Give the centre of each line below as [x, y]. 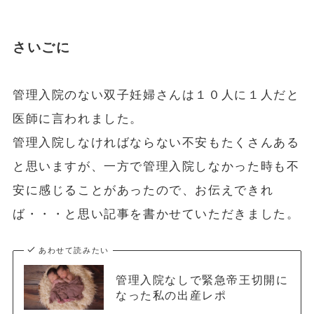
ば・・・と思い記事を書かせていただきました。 [156, 214]
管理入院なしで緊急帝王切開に [202, 279]
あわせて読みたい [74, 250]
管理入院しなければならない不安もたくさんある [156, 142]
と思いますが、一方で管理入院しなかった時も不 [156, 166]
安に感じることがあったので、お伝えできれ [143, 190]
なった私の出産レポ [171, 295]
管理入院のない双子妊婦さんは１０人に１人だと [156, 95]
